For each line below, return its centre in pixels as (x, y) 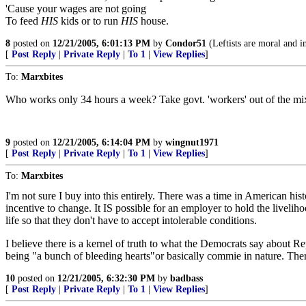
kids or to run (89, 21)
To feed (23, 21)
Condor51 (186, 43)
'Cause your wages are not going (76, 9)
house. (153, 21)
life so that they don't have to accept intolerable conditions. (131, 220)
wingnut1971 (192, 142)
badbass (186, 278)
